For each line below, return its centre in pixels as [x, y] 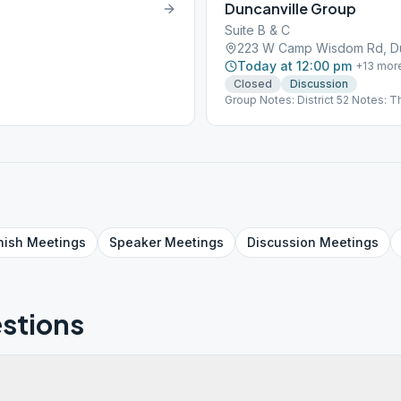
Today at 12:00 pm [294, 66]
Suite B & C [257, 30]
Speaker [135, 242]
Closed [253, 84]
